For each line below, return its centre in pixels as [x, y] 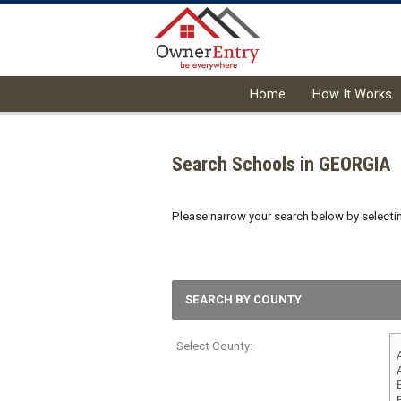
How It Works [352, 94]
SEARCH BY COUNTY [243, 299]
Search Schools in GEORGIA [281, 164]
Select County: [214, 346]
